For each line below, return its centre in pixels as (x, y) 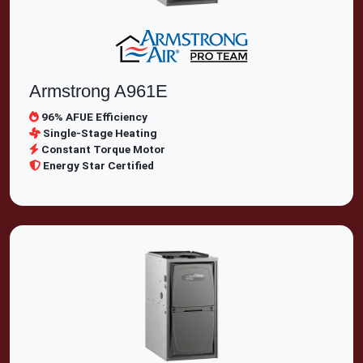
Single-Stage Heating (100, 133)
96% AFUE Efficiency (94, 117)
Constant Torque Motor (103, 149)
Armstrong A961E (98, 91)
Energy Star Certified (98, 165)
